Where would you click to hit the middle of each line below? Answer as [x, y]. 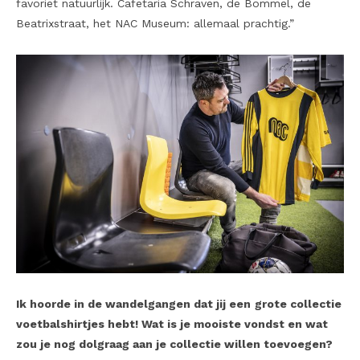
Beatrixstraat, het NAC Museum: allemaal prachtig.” [155, 24]
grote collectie [298, 303]
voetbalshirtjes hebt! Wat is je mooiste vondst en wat [172, 323]
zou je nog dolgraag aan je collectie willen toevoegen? [174, 344]
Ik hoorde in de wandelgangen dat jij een [133, 303]
